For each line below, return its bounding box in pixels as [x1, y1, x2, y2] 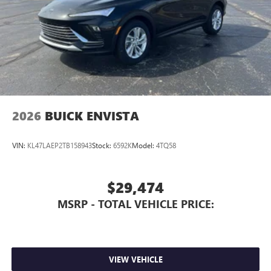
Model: [132, 140, 156, 151]
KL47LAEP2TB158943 [27, 140, 92, 151]
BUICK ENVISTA [45, 107, 139, 124]
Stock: [92, 140, 113, 151]
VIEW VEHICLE [108, 254, 163, 265]
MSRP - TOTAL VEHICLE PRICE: [57, 196, 214, 211]
